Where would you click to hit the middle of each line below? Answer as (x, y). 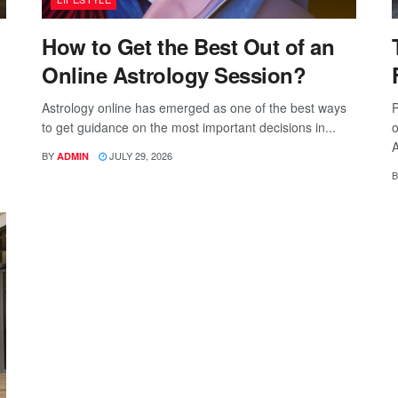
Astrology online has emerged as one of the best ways (195, 108)
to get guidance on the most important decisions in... (189, 127)
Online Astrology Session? (174, 75)
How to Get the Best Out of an (188, 47)
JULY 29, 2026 (140, 156)
